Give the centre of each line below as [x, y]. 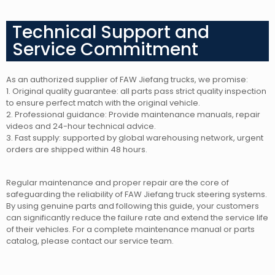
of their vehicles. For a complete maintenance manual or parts [130, 230]
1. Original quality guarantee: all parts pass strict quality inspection [136, 91]
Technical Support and [111, 33]
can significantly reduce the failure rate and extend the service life [137, 218]
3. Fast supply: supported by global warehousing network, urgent [135, 138]
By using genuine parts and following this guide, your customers [133, 206]
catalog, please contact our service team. [90, 241]
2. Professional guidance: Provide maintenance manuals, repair [133, 115]
